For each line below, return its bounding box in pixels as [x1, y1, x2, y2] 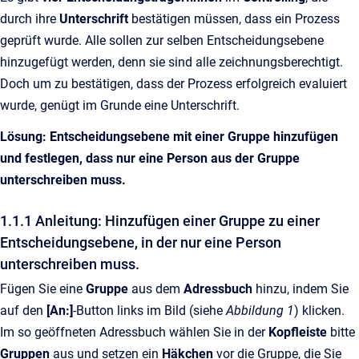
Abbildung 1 [223, 303, 294, 318]
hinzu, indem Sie [252, 281, 349, 296]
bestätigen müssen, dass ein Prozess [131, 11, 340, 26]
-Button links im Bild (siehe [73, 303, 223, 318]
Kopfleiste [268, 325, 330, 340]
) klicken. [294, 303, 345, 318]
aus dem [131, 281, 180, 296]
